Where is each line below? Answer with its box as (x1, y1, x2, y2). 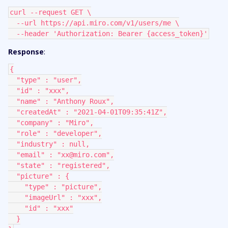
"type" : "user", (16, 76, 81, 84)
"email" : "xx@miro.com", (16, 151, 114, 159)
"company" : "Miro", (16, 119, 94, 127)
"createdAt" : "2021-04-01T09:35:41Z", (16, 108, 167, 116)
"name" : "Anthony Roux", (16, 97, 114, 105)
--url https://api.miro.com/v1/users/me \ (16, 19, 179, 27)
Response (8, 47, 44, 56)
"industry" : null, (16, 140, 90, 148)
